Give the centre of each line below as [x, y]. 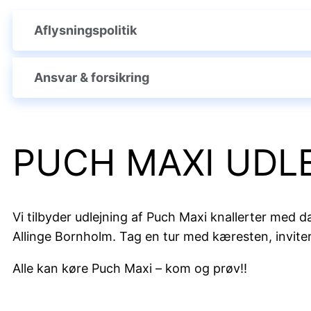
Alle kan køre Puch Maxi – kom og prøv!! [130, 269]
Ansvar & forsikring [92, 78]
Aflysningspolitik [85, 31]
